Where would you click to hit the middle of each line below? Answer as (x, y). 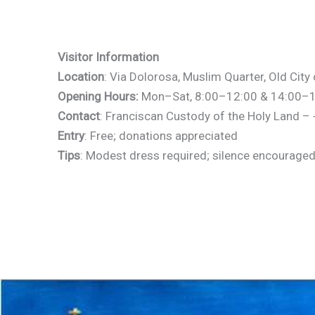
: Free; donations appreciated (161, 136)
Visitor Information (108, 57)
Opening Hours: (98, 96)
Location (81, 77)
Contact (79, 116)
